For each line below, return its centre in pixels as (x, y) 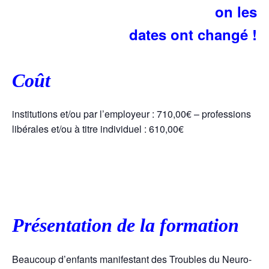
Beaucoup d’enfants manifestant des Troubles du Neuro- (132, 259)
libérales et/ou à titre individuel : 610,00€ (98, 129)
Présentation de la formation (125, 225)
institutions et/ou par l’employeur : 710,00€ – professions (131, 114)
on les (236, 12)
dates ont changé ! (193, 35)
